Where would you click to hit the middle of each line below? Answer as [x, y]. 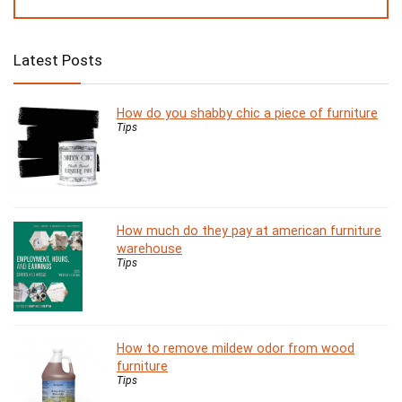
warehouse [149, 249]
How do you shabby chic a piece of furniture [247, 114]
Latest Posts [58, 61]
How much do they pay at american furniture [249, 231]
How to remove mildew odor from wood [236, 349]
